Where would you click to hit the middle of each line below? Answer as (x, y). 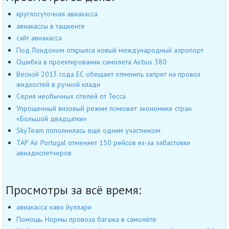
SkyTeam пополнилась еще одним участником (88, 131)
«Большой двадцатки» (52, 118)
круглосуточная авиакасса (57, 14)
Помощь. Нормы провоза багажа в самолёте (86, 219)
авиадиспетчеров (44, 153)
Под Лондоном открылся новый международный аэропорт (110, 50)
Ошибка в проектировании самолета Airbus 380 (91, 62)
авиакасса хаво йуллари (54, 207)
